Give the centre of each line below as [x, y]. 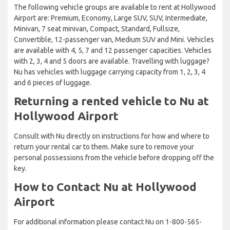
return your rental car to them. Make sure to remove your [104, 147]
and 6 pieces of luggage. [53, 82]
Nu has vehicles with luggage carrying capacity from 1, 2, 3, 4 [110, 72]
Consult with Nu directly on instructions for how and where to [112, 136]
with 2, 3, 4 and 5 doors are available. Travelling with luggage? [112, 61]
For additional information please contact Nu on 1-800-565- [108, 222]
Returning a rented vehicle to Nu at [111, 101]
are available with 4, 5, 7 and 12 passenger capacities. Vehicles [113, 50]
